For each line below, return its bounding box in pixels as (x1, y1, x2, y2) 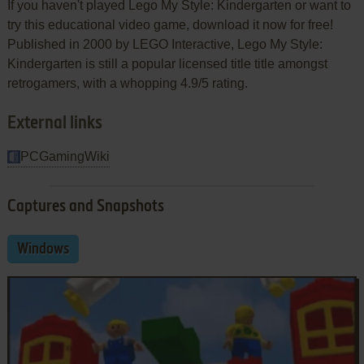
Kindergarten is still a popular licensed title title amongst (6, 56, 327, 71)
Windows (16, 241, 69, 257)
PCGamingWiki (19, 149, 110, 163)
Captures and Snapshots (6, 198, 164, 215)
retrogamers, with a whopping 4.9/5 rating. (6, 76, 248, 90)
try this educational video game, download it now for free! (6, 17, 333, 32)
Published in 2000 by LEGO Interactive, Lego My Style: (6, 37, 323, 51)
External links (6, 114, 102, 132)
